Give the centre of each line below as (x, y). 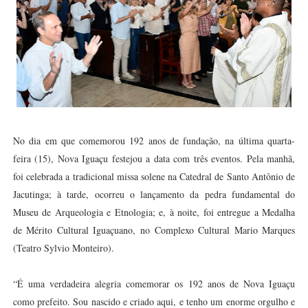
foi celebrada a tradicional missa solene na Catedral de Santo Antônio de (154, 176)
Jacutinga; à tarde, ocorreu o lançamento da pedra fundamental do (154, 194)
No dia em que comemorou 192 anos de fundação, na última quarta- (154, 141)
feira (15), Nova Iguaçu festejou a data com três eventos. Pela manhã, (154, 158)
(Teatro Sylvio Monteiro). (63, 248)
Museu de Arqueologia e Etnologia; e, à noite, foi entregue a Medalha (154, 212)
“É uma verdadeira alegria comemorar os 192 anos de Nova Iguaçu (154, 284)
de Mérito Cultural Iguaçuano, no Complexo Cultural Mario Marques (154, 230)
